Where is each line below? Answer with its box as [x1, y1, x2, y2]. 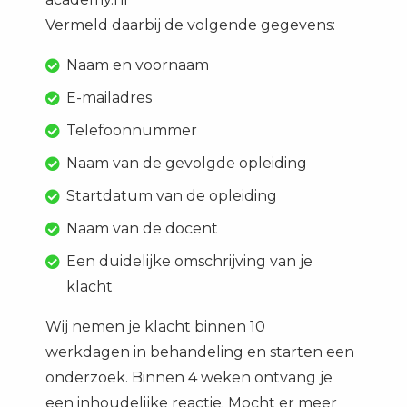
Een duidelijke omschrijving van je [66, 253, 313, 270]
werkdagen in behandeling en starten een [45, 343, 354, 361]
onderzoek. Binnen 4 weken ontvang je [45, 369, 333, 386]
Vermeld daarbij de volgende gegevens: [45, 16, 335, 34]
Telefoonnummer [66, 122, 198, 139]
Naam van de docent [66, 220, 219, 237]
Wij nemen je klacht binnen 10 [45, 318, 265, 335]
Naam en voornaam [66, 56, 210, 74]
